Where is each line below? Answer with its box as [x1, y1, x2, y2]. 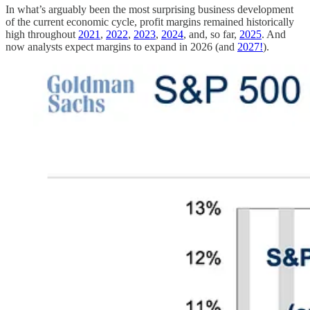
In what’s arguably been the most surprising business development [6, 3, 293, 16]
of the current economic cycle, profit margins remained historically [6, 16, 294, 28]
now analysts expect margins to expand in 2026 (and [6, 41, 237, 53]
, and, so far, [183, 28, 239, 41]
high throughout [6, 28, 78, 41]
